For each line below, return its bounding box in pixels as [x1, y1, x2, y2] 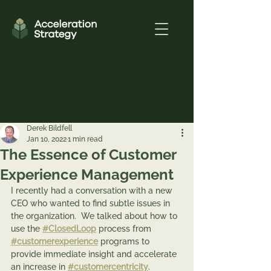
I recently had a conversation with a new [11, 186, 175, 195]
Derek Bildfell [27, 124, 72, 132]
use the [11, 224, 42, 233]
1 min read [68, 135, 103, 143]
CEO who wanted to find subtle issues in [11, 198, 172, 208]
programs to [98, 237, 152, 246]
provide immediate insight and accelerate [11, 249, 179, 259]
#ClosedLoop [42, 224, 96, 233]
